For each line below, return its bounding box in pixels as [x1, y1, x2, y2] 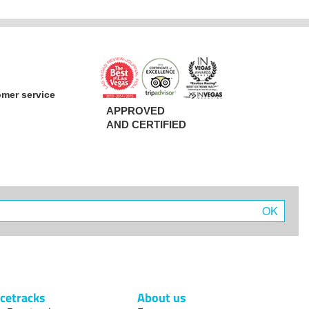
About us [137, 288, 187, 308]
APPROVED [106, 105, 165, 117]
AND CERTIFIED [106, 119, 186, 131]
